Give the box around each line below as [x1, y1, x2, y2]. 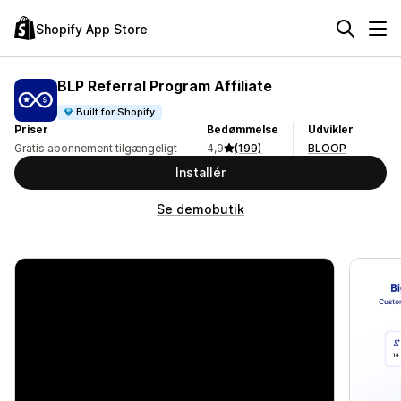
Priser [14, 123, 48, 136]
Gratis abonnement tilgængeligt [14, 141, 177, 155]
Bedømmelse [207, 123, 278, 136]
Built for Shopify [76, 105, 156, 118]
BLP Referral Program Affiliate [57, 76, 272, 95]
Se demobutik [157, 201, 244, 217]
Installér [175, 165, 226, 180]
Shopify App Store [36, 21, 148, 37]
